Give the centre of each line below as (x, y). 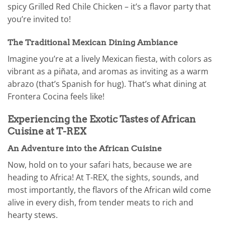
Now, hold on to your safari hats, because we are (100, 165)
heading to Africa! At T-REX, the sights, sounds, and (103, 178)
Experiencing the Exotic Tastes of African (102, 119)
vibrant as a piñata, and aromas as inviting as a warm (108, 72)
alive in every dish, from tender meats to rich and (100, 203)
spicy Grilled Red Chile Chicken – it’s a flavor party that (109, 7)
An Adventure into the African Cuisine (85, 149)
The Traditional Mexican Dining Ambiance (93, 43)
